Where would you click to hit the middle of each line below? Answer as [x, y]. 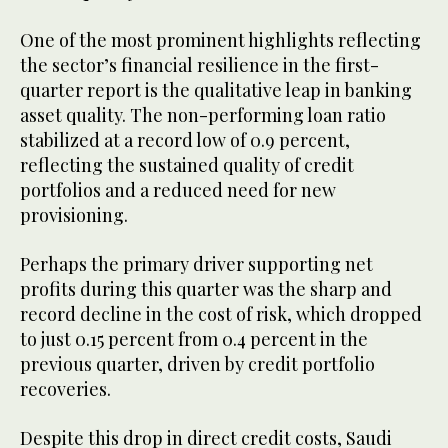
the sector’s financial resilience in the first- [199, 65]
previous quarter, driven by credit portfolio [197, 364]
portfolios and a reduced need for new [178, 190]
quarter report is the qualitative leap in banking [216, 90]
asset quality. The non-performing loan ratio [203, 115]
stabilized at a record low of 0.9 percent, [185, 140]
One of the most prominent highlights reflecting [220, 40]
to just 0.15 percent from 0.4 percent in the [194, 339]
